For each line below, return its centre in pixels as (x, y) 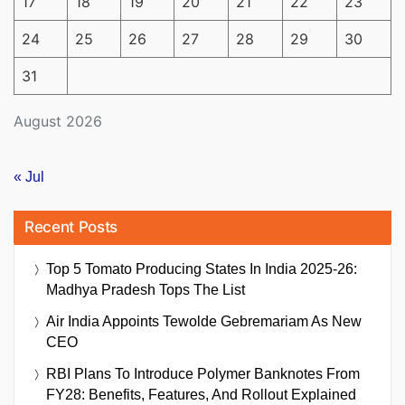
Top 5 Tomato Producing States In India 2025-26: (202, 269)
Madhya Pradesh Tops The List (146, 290)
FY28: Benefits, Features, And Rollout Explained (201, 395)
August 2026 (58, 121)
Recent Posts (71, 227)
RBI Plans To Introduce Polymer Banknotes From (203, 374)
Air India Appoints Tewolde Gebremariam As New (204, 322)
